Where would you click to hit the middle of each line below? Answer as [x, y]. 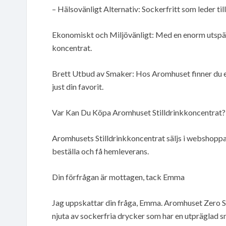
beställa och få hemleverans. [100, 151]
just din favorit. [78, 86]
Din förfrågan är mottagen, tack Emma [118, 177]
